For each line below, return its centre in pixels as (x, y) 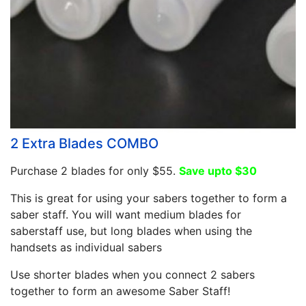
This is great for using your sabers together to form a (149, 198)
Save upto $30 (218, 170)
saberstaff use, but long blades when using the (131, 231)
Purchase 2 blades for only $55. (95, 170)
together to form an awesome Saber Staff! (120, 291)
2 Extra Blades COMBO (84, 143)
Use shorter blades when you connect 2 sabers (133, 274)
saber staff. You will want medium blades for (126, 214)
